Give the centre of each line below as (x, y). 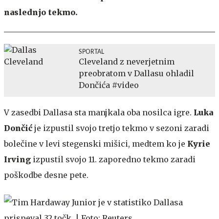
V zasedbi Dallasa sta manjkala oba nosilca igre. (99, 112)
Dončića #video (109, 85)
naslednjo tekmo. (41, 12)
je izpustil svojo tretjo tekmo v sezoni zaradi (122, 128)
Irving (17, 159)
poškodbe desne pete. (46, 175)
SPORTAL (91, 52)
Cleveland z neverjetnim (127, 61)
